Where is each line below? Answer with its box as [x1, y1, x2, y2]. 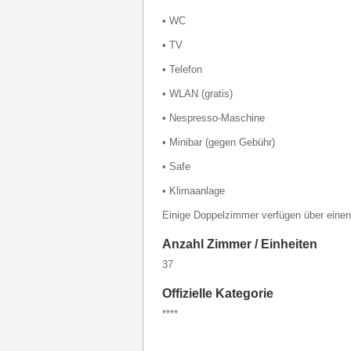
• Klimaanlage [162, 185, 225, 197]
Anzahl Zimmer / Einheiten [162, 237, 317, 251]
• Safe [162, 161, 190, 172]
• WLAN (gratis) [162, 88, 233, 100]
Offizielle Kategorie [162, 287, 273, 300]
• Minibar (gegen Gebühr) [162, 136, 275, 148]
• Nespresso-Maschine [162, 112, 265, 124]
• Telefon [162, 63, 202, 75]
